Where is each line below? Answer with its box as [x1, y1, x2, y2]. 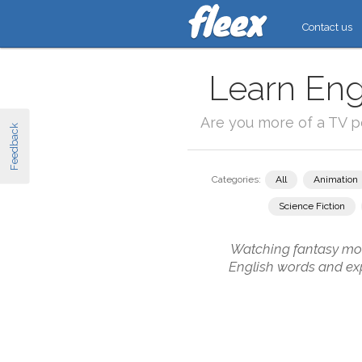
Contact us [302, 21, 352, 33]
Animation [314, 174, 358, 185]
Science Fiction [279, 200, 345, 212]
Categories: [212, 174, 261, 185]
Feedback [7, 122, 20, 170]
